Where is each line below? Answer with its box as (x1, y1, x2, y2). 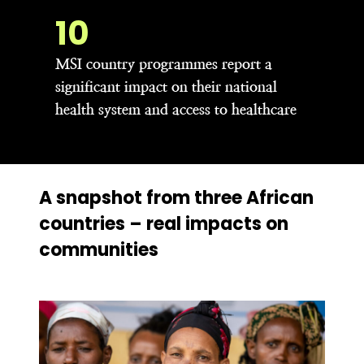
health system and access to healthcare (55, 100, 297, 118)
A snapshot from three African (39, 184, 314, 210)
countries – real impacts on (39, 210, 288, 236)
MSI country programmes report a (55, 54, 272, 72)
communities (39, 236, 158, 262)
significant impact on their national (55, 77, 277, 95)
